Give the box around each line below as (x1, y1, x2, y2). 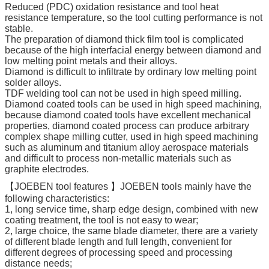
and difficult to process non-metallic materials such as (5, 153, 231, 163)
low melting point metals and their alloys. (5, 55, 177, 66)
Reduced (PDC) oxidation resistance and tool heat (5, 1, 219, 12)
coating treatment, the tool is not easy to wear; (5, 214, 198, 225)
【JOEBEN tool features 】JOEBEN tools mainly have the (5, 181, 252, 192)
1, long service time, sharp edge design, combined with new (5, 204, 258, 214)
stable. (5, 23, 33, 34)
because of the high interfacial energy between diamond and (5, 44, 261, 55)
